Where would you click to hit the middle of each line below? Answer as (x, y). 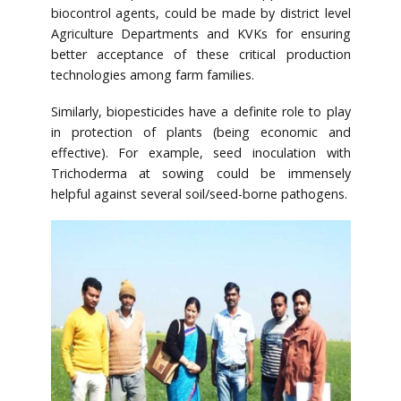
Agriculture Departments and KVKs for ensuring (200, 34)
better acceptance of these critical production (200, 55)
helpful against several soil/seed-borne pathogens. (199, 194)
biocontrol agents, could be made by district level (200, 13)
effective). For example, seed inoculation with (200, 153)
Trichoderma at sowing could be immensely (200, 173)
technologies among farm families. (152, 75)
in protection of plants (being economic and (200, 132)
